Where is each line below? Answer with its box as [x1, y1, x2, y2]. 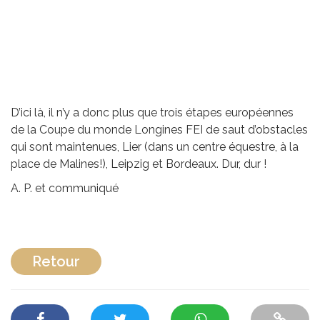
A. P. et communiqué [11, 181, 119, 196]
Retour [32, 253, 80, 271]
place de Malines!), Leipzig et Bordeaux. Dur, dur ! [11, 157, 266, 171]
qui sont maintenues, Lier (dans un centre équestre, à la [11, 140, 299, 154]
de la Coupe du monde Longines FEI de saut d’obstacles [11, 123, 308, 137]
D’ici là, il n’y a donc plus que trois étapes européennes [11, 106, 294, 120]
